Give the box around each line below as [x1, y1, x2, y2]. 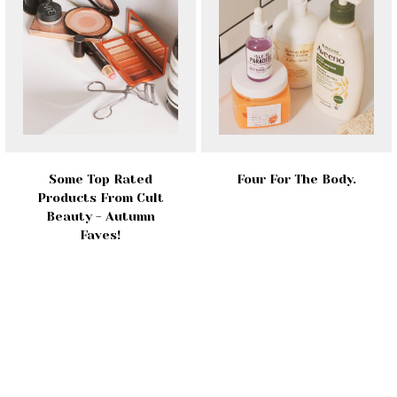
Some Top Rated [48, 172, 152, 187]
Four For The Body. [236, 172, 356, 187]
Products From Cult [36, 191, 164, 206]
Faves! [80, 228, 121, 243]
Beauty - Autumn [45, 209, 155, 224]
